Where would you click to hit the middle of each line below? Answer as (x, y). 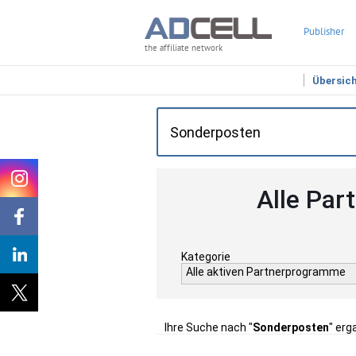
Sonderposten (291, 327)
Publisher (324, 31)
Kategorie (206, 257)
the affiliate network (184, 48)
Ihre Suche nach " (209, 327)
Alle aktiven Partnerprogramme (266, 272)
